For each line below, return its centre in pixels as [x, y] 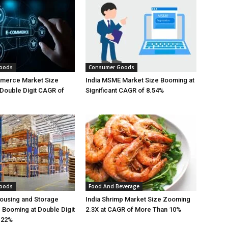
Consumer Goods [111, 67]
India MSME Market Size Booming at [140, 80]
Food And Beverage [114, 186]
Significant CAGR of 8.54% [125, 90]
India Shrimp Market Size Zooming [138, 199]
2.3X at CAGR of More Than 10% [133, 209]
